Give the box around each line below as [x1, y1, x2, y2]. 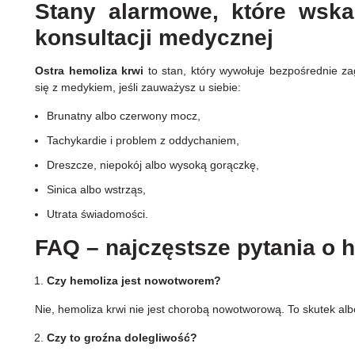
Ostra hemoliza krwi [35, 64, 144, 78]
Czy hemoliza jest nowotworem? [47, 274, 221, 288]
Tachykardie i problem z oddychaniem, [47, 134, 239, 147]
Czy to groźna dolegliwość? [47, 331, 197, 345]
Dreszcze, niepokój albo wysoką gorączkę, [47, 158, 259, 172]
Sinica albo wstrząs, [47, 183, 146, 197]
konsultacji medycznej [35, 25, 280, 51]
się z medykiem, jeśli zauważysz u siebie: [35, 81, 241, 94]
